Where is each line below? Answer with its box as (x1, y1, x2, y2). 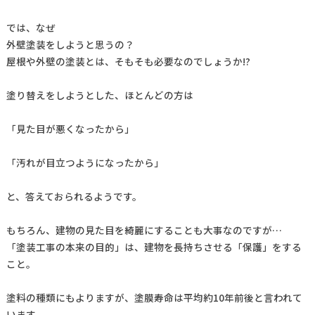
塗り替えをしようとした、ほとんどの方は (6, 88, 193, 103)
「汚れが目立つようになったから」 (6, 155, 164, 170)
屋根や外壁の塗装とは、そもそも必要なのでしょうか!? (6, 54, 250, 69)
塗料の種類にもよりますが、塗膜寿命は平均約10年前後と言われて (6, 290, 302, 305)
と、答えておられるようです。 (6, 189, 142, 204)
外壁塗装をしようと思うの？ (6, 37, 134, 52)
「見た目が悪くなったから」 (6, 122, 134, 136)
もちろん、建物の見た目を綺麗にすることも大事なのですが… (6, 223, 282, 238)
